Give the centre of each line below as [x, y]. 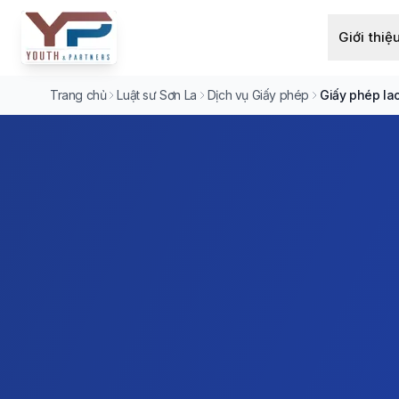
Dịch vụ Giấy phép [258, 95]
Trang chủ [78, 95]
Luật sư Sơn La [157, 95]
